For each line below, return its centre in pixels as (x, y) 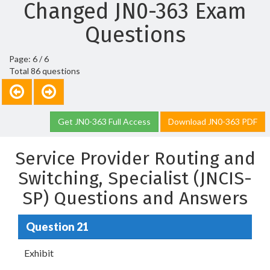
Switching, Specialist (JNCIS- (135, 178)
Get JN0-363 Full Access (104, 121)
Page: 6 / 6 (29, 59)
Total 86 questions (45, 71)
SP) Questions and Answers (135, 198)
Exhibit (39, 253)
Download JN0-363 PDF (213, 121)
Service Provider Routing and (135, 159)
